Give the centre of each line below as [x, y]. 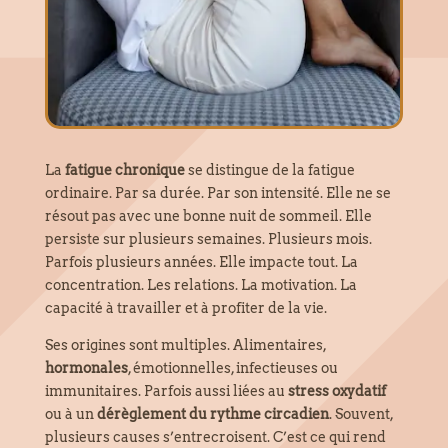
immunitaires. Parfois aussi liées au [166, 391]
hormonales [86, 368]
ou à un [70, 414]
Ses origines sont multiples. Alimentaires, [185, 345]
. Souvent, [360, 414]
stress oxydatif [336, 391]
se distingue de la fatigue [269, 170]
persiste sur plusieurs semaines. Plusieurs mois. [208, 239]
